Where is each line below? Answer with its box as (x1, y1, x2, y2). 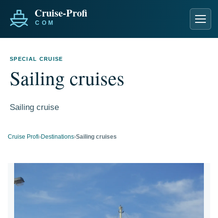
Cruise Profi (8, 133, 39, 140)
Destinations (41, 133, 74, 140)
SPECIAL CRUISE (10, 56, 63, 62)
